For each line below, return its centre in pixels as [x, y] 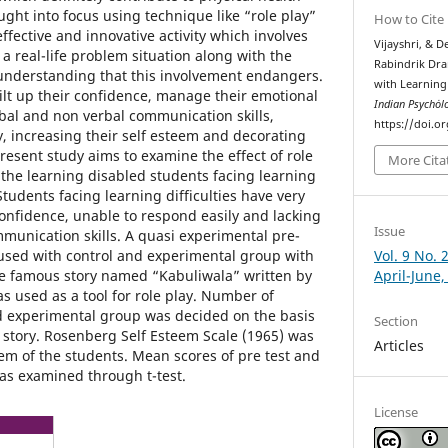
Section [396, 320]
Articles [399, 345]
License [396, 411]
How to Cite [409, 19]
